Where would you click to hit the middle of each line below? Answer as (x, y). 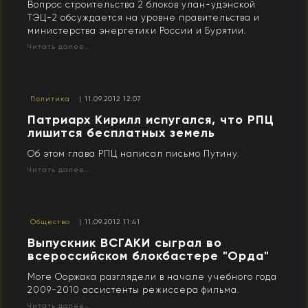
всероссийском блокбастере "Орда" (148, 255)
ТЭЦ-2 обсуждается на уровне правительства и (144, 17)
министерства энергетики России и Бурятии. (137, 30)
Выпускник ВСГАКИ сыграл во (125, 242)
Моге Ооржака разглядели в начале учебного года (152, 276)
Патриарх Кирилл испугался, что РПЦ (151, 119)
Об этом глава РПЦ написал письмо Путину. (134, 153)
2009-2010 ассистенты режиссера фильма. (134, 289)
